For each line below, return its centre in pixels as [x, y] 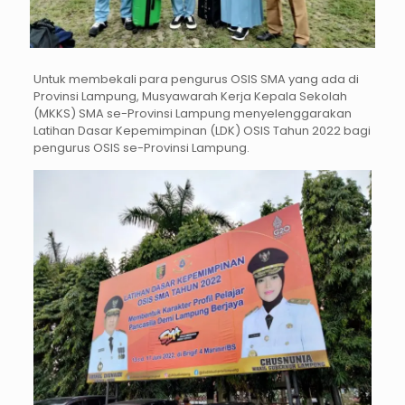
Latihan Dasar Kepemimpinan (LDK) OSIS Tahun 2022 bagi [202, 130]
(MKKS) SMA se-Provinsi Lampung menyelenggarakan [192, 113]
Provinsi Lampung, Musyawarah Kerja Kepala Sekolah [190, 96]
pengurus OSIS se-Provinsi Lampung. [141, 147]
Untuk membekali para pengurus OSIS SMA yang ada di [196, 79]
